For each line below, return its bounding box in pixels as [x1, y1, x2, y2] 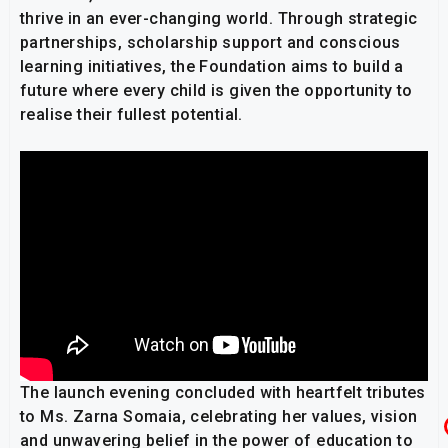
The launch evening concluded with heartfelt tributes [20, 382, 426, 402]
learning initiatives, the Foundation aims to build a [20, 57, 404, 77]
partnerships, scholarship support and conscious [20, 33, 401, 53]
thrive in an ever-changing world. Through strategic [20, 9, 418, 29]
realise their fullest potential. [20, 105, 243, 125]
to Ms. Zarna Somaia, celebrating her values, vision [20, 406, 418, 426]
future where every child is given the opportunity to [20, 81, 413, 101]
